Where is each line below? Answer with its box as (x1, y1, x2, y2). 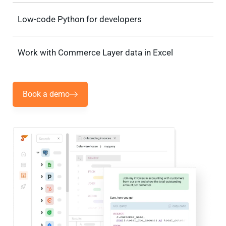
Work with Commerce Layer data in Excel (18, 47, 173, 58)
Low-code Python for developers (18, 14, 142, 25)
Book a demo (23, 89, 70, 99)
